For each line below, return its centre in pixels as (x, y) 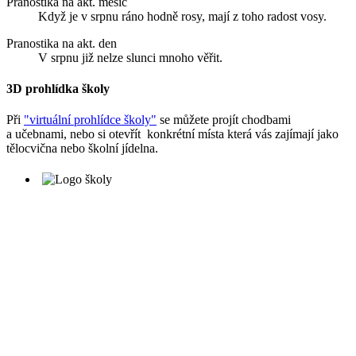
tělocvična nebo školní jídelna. (82, 149)
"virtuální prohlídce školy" (90, 120)
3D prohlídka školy (58, 89)
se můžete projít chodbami (224, 120)
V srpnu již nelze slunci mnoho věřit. (130, 57)
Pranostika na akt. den (62, 43)
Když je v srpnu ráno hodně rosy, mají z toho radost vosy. (182, 16)
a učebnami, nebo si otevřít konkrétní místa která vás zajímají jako (172, 134)
